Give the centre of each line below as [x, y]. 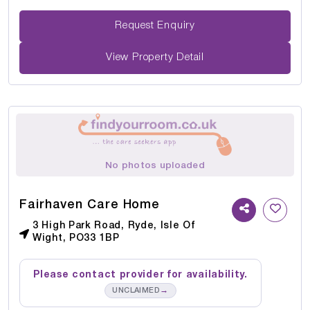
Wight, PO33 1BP [76, 238]
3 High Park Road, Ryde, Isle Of [114, 226]
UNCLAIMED [136, 290]
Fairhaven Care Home [90, 204]
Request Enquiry [176, 26]
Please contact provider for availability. [140, 275]
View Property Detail [155, 58]
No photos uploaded [155, 165]
